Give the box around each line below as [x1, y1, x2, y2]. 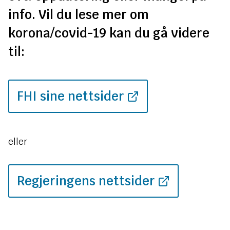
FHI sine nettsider [17, 88, 124, 104]
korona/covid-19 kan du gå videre [8, 25, 209, 41]
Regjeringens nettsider [17, 173, 155, 189]
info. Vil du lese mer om [8, 7, 149, 23]
